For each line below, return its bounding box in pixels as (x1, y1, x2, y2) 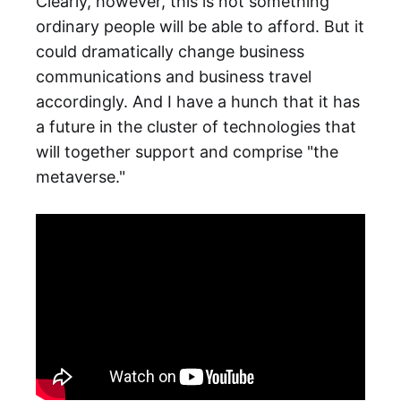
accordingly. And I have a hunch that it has (36, 91, 360, 111)
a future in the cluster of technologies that (36, 116, 356, 136)
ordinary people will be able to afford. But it (36, 16, 364, 36)
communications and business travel (36, 66, 311, 86)
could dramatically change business (36, 41, 304, 61)
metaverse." (36, 166, 125, 186)
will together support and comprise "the (36, 141, 338, 161)
